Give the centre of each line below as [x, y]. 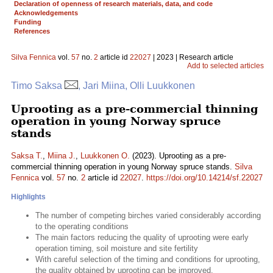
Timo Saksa [38, 86]
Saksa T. [27, 156]
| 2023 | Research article [192, 57]
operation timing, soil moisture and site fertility [117, 248]
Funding [28, 22]
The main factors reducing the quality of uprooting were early [142, 237]
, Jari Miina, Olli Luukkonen [136, 86]
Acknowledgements [46, 13]
